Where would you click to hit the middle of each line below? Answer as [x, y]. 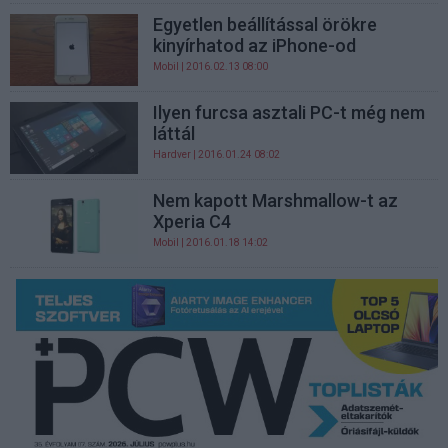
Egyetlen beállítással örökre [265, 24]
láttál [174, 134]
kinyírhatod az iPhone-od [255, 45]
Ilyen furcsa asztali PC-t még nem [289, 113]
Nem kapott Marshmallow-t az [276, 201]
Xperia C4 [192, 222]
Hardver [172, 155]
